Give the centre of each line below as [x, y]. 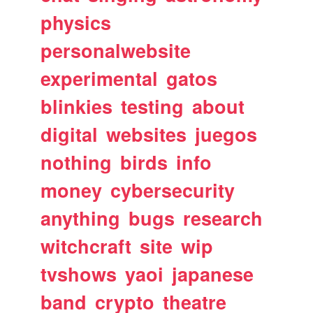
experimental [100, 78]
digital [70, 134]
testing [153, 106]
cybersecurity [173, 190]
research [223, 218]
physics [76, 22]
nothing [77, 162]
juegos [226, 134]
